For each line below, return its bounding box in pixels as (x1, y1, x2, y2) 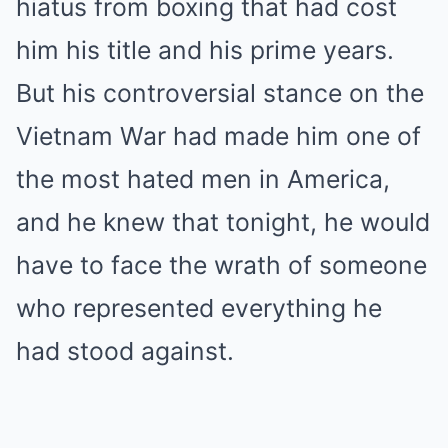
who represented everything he (16, 292, 382, 323)
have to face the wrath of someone (16, 249, 427, 280)
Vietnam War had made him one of (16, 120, 421, 151)
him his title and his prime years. (16, 34, 394, 65)
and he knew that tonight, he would (16, 206, 430, 237)
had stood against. (16, 335, 234, 366)
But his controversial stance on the (16, 77, 424, 108)
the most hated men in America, (16, 163, 390, 194)
